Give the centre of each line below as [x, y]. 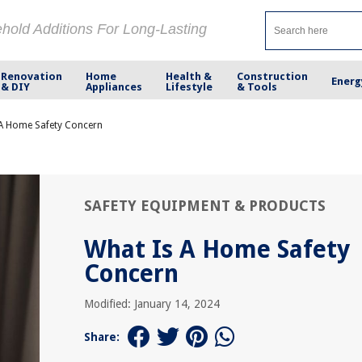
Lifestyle [189, 86]
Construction [272, 76]
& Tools [257, 86]
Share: [102, 337]
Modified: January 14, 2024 [152, 304]
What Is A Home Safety [217, 249]
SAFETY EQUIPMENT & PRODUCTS [205, 206]
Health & [189, 76]
